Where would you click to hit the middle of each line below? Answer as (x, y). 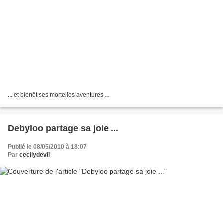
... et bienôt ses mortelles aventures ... (58, 95)
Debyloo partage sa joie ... (63, 129)
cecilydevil (35, 155)
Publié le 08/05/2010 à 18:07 (47, 147)
